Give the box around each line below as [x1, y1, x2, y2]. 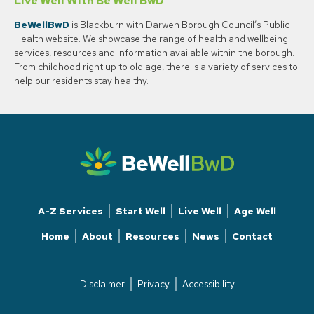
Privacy [137, 277, 170, 290]
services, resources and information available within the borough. [14, 46, 294, 60]
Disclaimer [79, 277, 125, 290]
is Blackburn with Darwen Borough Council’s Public [69, 18, 289, 32]
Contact [232, 229, 273, 243]
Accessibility [182, 277, 235, 290]
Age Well [234, 204, 276, 217]
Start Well [116, 204, 165, 217]
